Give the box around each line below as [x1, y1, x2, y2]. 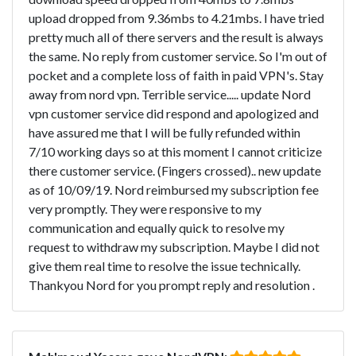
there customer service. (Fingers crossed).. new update [29, 162, 321, 178]
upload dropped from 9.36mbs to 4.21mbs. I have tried [29, 10, 324, 25]
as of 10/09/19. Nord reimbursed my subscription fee [29, 181, 319, 197]
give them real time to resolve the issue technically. [29, 257, 300, 273]
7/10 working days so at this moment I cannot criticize [29, 143, 322, 159]
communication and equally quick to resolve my [29, 219, 284, 235]
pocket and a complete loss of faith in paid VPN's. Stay [29, 67, 323, 83]
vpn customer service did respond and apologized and [29, 105, 319, 121]
